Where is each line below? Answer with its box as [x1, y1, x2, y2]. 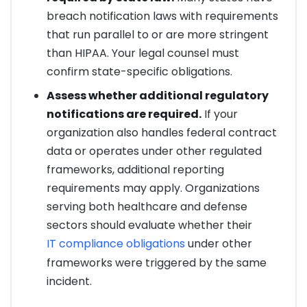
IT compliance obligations [46, 235, 185, 251]
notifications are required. [46, 106, 201, 122]
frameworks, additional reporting [46, 161, 224, 177]
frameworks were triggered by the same [46, 254, 267, 271]
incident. [46, 273, 92, 289]
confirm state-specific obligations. [46, 63, 232, 79]
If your [201, 106, 238, 122]
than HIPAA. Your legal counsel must [46, 45, 239, 61]
